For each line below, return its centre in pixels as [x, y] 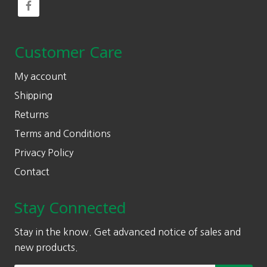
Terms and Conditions [63, 134]
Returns [32, 115]
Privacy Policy [44, 153]
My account [41, 77]
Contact [32, 172]
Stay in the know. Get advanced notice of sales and [128, 232]
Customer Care [68, 52]
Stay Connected [70, 208]
